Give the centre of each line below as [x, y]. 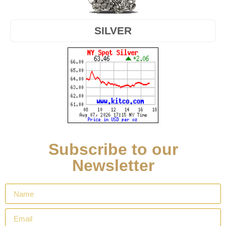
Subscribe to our [113, 150]
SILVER [113, 31]
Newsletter [113, 166]
